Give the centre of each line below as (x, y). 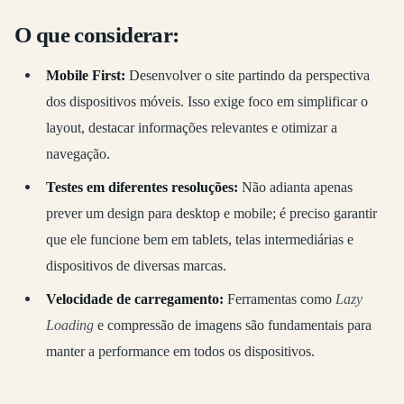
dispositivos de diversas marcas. (136, 265)
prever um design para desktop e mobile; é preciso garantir (211, 213)
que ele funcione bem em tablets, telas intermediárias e (199, 239)
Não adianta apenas (295, 187)
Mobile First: (85, 76)
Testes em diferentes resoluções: (142, 187)
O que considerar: (97, 34)
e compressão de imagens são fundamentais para (232, 325)
